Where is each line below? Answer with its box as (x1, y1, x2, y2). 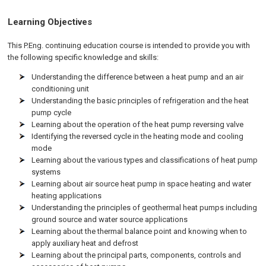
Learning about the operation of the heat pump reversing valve (31, 120, 244, 129)
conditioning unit (31, 84, 90, 93)
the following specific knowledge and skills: (8, 53, 159, 62)
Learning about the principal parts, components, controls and (31, 251, 242, 259)
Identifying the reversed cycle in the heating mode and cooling (31, 132, 244, 141)
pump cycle (31, 108, 72, 117)
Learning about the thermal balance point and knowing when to (31, 227, 248, 236)
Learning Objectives (8, 17, 93, 27)
